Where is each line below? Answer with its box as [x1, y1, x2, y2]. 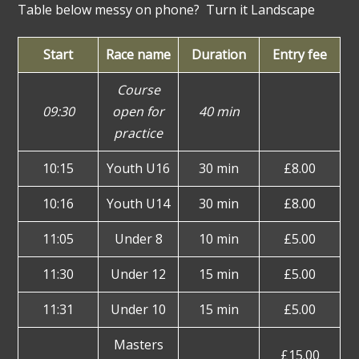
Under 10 [111, 300, 167, 318]
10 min [199, 229, 240, 248]
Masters [113, 335, 163, 353]
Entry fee [272, 45, 328, 63]
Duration [192, 45, 247, 63]
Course [116, 80, 160, 99]
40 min [198, 102, 240, 120]
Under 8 [114, 229, 163, 248]
